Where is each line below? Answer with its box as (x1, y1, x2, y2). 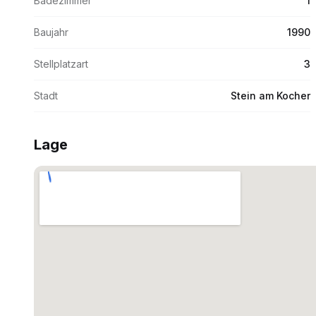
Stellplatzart (34, 58, 88, 70)
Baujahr (34, 26, 68, 38)
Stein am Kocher (231, 90, 310, 102)
